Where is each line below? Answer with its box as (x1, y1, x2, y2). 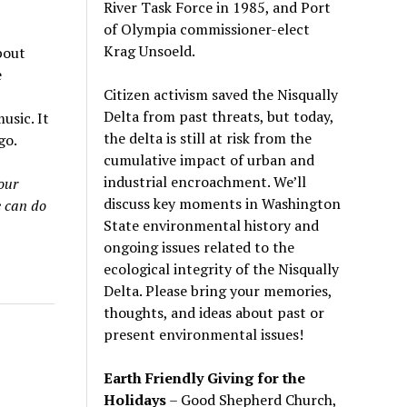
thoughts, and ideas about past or (104, 302, 325, 323)
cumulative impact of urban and (104, 149, 315, 170)
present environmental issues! (104, 323, 304, 344)
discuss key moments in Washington (104, 193, 342, 213)
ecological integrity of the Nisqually (104, 258, 340, 279)
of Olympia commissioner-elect (104, 18, 311, 39)
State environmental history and (104, 214, 320, 235)
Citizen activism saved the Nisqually (104, 84, 339, 104)
